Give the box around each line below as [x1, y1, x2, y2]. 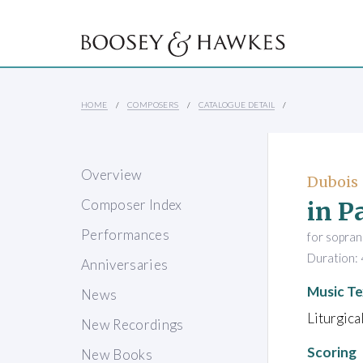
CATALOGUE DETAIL [199, 100, 275, 110]
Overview [81, 166, 143, 184]
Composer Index [81, 196, 182, 214]
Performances [81, 226, 170, 244]
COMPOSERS [127, 100, 179, 110]
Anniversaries [81, 256, 169, 274]
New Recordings [81, 316, 184, 334]
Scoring [307, 343, 357, 361]
